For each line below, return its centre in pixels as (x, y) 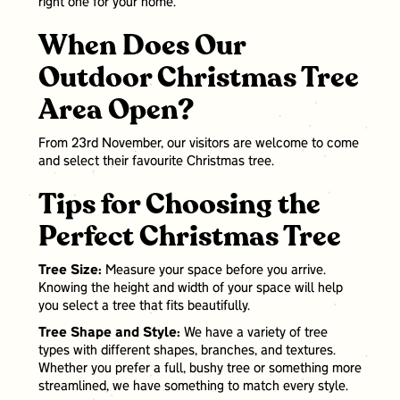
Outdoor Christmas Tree (198, 78)
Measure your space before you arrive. (213, 271)
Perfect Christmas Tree (189, 237)
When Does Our (142, 46)
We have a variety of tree (255, 333)
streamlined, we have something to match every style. (193, 387)
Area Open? (116, 110)
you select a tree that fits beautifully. (144, 307)
